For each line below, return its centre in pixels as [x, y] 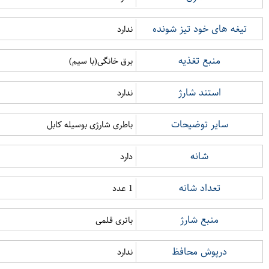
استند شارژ [199, 92]
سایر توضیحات [199, 124]
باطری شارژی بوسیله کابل [90, 124]
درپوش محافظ [199, 252]
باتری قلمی [114, 220]
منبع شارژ [199, 220]
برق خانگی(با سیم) [101, 61]
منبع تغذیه [199, 61]
